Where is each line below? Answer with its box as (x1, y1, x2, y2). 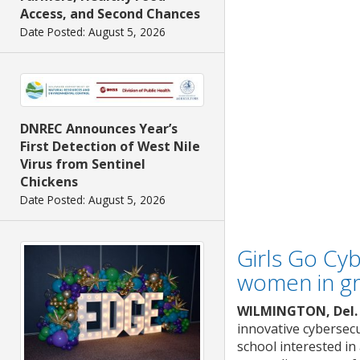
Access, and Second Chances (20, 5, 200, 23)
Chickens (20, 173, 78, 191)
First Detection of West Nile (20, 137, 200, 156)
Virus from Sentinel (20, 155, 145, 174)
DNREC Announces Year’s (20, 120, 178, 138)
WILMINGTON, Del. (237, 302, 358, 320)
